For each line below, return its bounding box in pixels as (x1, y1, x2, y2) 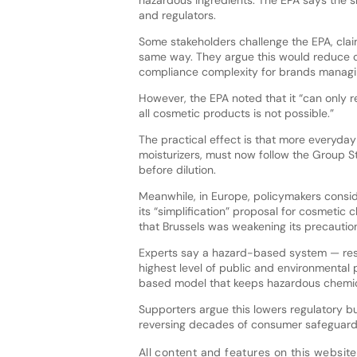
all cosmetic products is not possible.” (138, 106, 334, 121)
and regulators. (138, 8, 216, 23)
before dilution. (138, 163, 216, 178)
